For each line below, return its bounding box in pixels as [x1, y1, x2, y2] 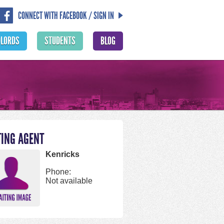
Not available [45, 176, 92, 185]
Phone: [45, 167, 71, 176]
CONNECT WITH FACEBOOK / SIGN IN [18, 9, 114, 21]
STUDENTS [44, 34, 75, 47]
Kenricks [45, 150, 79, 158]
